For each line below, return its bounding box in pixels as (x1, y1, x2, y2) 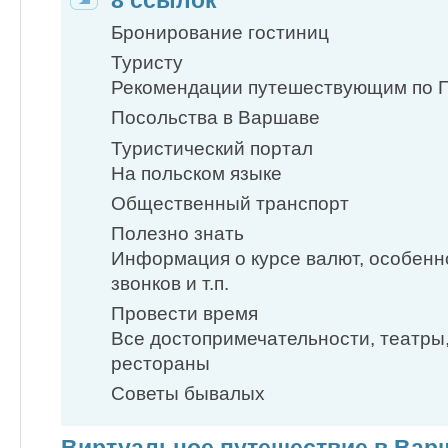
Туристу (111, 52, 183, 74)
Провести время (111, 302, 258, 324)
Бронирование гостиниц (111, 22, 329, 44)
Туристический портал (111, 137, 313, 159)
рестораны (111, 352, 210, 374)
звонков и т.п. (111, 272, 229, 294)
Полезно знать (111, 222, 244, 244)
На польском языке (111, 162, 282, 184)
